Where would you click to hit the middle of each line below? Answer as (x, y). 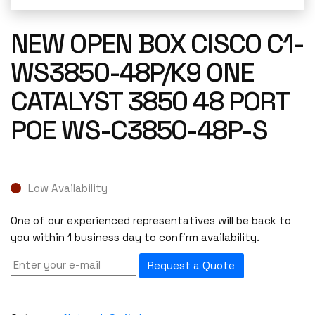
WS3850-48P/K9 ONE (132, 72)
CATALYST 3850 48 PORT (150, 101)
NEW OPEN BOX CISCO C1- (157, 44)
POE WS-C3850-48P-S (139, 130)
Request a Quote (192, 266)
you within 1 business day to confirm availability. (135, 238)
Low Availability (68, 188)
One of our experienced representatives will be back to (151, 221)
